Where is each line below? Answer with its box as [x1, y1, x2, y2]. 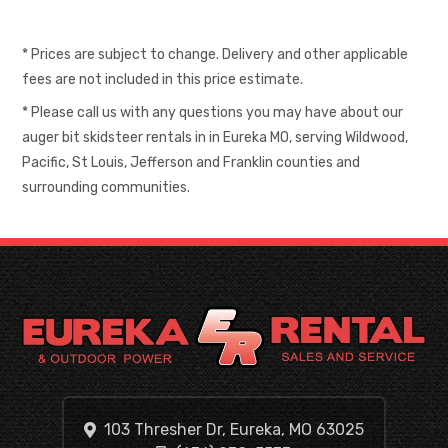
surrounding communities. [22, 179, 191, 196]
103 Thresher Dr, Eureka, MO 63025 [103, 419, 364, 439]
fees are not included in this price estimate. [22, 71, 304, 88]
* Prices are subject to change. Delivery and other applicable [22, 46, 409, 63]
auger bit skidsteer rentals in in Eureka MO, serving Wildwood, [22, 129, 409, 146]
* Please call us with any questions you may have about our [22, 104, 404, 121]
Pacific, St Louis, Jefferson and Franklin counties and [22, 154, 361, 171]
